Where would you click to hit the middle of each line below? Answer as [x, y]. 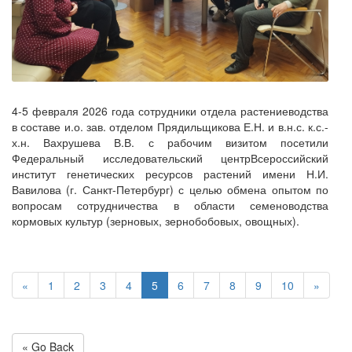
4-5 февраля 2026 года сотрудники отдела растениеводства [170, 111]
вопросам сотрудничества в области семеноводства [170, 205]
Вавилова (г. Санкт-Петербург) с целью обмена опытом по [170, 190]
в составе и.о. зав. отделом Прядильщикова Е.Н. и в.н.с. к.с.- [170, 127]
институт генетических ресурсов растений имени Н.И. [170, 174]
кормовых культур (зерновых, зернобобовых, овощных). [156, 221]
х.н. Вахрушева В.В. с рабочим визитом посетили [170, 143]
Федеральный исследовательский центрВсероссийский [170, 158]
